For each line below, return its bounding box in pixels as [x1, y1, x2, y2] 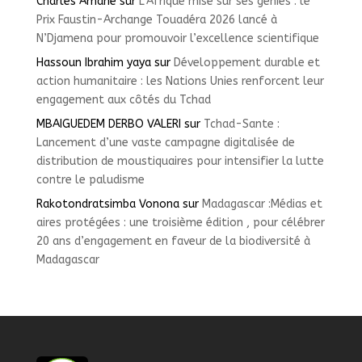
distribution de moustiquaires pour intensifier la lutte [36, 154, 324, 169]
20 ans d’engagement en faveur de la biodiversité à [36, 234, 310, 249]
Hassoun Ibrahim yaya [36, 56, 151, 70]
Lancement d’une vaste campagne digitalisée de [36, 136, 295, 150]
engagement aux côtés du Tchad [36, 93, 211, 107]
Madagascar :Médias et [201, 197, 322, 212]
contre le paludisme [36, 173, 145, 187]
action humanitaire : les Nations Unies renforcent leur [36, 74, 324, 89]
